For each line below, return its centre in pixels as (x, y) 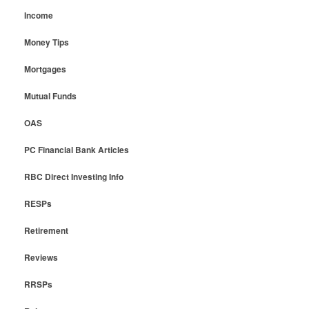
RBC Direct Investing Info (73, 177)
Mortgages (45, 69)
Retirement (46, 231)
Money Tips (46, 42)
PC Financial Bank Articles (76, 150)
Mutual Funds (50, 96)
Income (38, 16)
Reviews (41, 258)
